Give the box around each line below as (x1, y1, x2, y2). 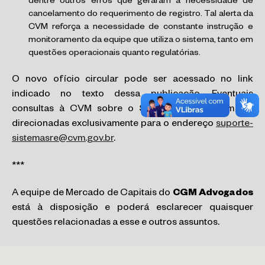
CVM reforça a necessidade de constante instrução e (28, 22, 253, 33)
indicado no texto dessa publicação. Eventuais (12, 89, 253, 101)
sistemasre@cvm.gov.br (12, 134, 114, 145)
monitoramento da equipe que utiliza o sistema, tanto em (28, 35, 253, 46)
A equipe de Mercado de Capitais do (12, 188, 173, 199)
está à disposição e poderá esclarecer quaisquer (12, 203, 253, 214)
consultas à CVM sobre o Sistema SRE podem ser (12, 104, 253, 115)
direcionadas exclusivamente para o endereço (12, 119, 216, 130)
